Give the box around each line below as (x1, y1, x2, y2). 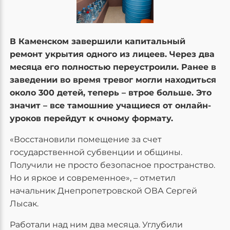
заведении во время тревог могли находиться (10, 75, 216, 85)
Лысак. (10, 199, 39, 209)
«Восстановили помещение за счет (10, 135, 162, 145)
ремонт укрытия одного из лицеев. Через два (10, 49, 215, 60)
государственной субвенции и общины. (10, 147, 182, 158)
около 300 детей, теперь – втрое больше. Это (10, 88, 212, 98)
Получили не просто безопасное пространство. (10, 160, 215, 170)
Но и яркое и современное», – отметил (10, 173, 176, 183)
